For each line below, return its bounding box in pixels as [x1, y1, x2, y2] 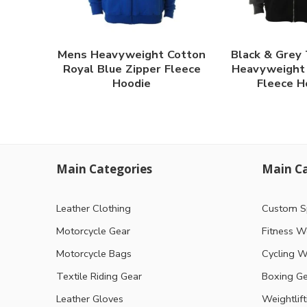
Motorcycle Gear [56, 223, 130, 238]
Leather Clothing [56, 201, 131, 215]
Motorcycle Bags [56, 246, 132, 260]
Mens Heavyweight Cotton [58, 47, 206, 63]
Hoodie [112, 75, 151, 92]
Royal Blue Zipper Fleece [62, 61, 201, 77]
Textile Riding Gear [56, 269, 142, 283]
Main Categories [56, 160, 152, 177]
